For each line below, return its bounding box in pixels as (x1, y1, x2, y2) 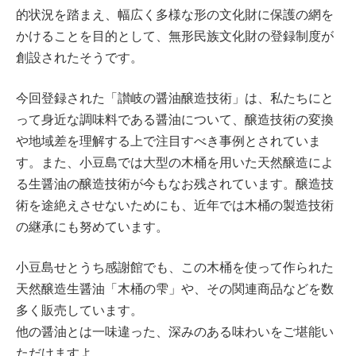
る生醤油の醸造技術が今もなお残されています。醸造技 (16, 177, 334, 191)
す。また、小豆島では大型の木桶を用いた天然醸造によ (16, 156, 334, 169)
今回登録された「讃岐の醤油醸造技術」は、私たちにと (16, 91, 334, 105)
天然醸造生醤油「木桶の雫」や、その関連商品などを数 (16, 282, 334, 296)
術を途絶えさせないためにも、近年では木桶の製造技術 (16, 199, 334, 212)
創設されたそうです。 (16, 51, 143, 64)
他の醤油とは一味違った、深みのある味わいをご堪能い (16, 325, 334, 339)
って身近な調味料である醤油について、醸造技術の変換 (16, 113, 334, 126)
